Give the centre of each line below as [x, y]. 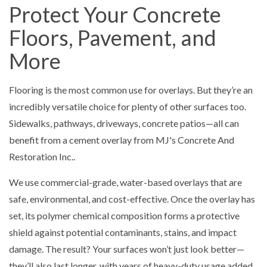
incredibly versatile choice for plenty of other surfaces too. [128, 106]
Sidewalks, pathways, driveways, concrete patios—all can [124, 123]
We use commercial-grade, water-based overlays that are [125, 182]
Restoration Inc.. [42, 156]
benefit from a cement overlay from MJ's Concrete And [122, 139]
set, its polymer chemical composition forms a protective [124, 215]
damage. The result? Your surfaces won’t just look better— [127, 249]
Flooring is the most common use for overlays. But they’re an [131, 89]
